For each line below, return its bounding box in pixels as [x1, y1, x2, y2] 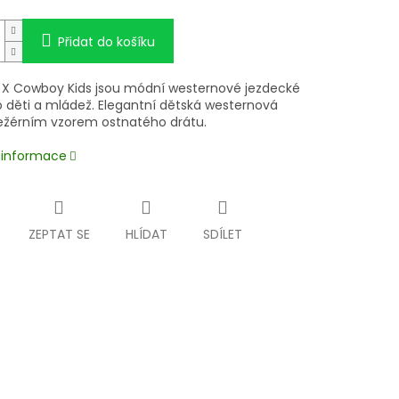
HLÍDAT [125, 225, 167, 244]
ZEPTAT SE [28, 225, 90, 244]
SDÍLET [202, 225, 242, 244]
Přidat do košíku [57, 33, 155, 52]
